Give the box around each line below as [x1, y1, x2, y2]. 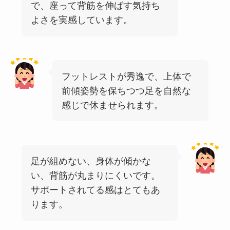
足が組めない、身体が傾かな [30, 156, 151, 166]
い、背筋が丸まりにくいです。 [30, 170, 160, 181]
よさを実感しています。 [30, 15, 132, 26]
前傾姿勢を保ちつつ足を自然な [61, 85, 191, 96]
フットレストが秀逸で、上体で [61, 71, 191, 82]
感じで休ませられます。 [61, 100, 163, 110]
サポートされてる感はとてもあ [30, 184, 160, 195]
